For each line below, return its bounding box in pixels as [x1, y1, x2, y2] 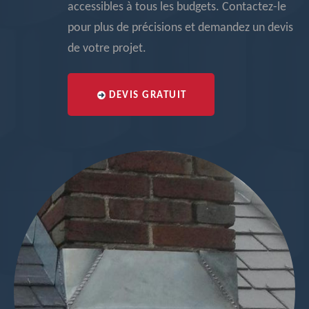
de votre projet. [68, 42, 146, 55]
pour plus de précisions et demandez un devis [68, 21, 293, 34]
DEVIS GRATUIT [109, 90, 187, 101]
